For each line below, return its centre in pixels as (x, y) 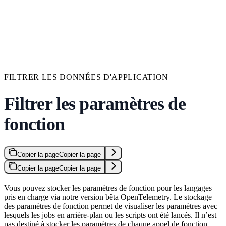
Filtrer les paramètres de (95, 104)
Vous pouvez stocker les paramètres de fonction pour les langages (108, 188)
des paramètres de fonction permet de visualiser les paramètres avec (111, 206)
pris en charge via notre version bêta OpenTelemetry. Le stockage (108, 197)
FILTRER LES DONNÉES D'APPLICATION (87, 77)
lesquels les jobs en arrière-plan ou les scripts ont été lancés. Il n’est (110, 215)
